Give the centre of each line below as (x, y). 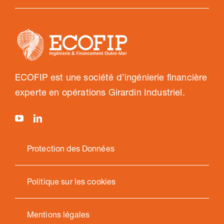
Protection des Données (70, 149)
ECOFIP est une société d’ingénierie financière (111, 77)
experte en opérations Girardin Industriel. (100, 92)
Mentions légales (58, 215)
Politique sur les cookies (71, 182)
